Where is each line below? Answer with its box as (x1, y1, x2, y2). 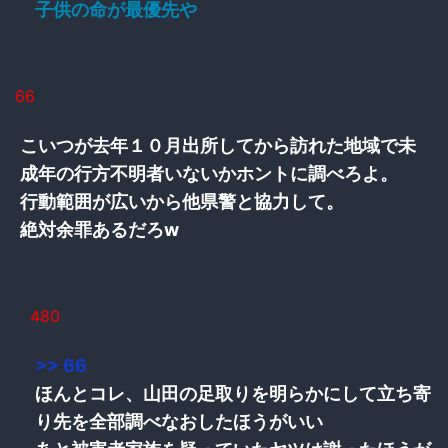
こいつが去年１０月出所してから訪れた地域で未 (20, 134, 416, 156)
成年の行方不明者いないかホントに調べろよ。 (20, 162, 398, 184)
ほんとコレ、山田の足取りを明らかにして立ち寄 (35, 382, 431, 404)
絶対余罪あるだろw (20, 218, 179, 240)
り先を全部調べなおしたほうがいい (35, 410, 323, 432)
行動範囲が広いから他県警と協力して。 (20, 190, 344, 212)
